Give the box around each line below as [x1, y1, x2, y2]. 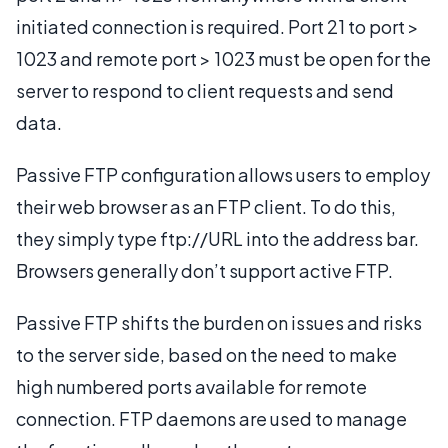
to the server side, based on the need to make [16, 342, 397, 366]
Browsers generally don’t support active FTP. [16, 258, 393, 282]
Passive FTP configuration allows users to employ [16, 162, 430, 186]
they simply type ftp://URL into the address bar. [16, 226, 419, 250]
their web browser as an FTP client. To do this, [16, 194, 396, 218]
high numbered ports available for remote [16, 374, 367, 398]
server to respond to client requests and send [16, 78, 394, 102]
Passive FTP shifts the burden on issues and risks [16, 310, 422, 334]
